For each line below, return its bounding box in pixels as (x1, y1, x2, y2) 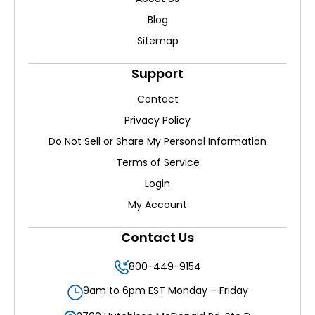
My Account (128, 198, 187, 212)
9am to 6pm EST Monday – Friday (82, 283, 248, 297)
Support (131, 65, 184, 82)
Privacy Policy (124, 113, 191, 127)
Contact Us (121, 229, 194, 246)
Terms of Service (115, 155, 200, 169)
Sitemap (136, 34, 179, 48)
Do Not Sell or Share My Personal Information (49, 134, 266, 148)
